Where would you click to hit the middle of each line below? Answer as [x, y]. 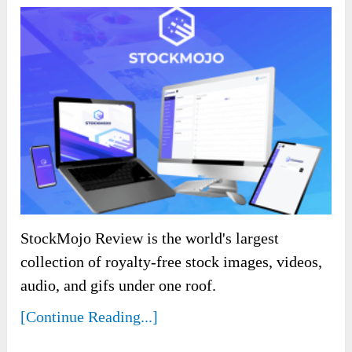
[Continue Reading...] [90, 316]
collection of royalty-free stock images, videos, [172, 261]
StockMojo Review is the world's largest [150, 238]
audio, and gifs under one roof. [119, 285]
